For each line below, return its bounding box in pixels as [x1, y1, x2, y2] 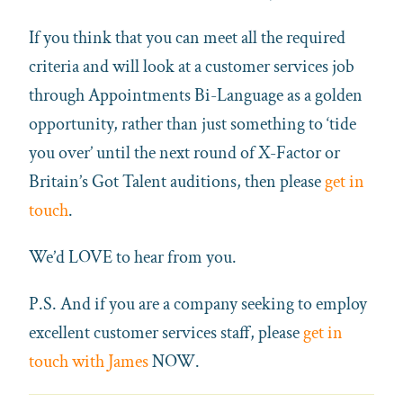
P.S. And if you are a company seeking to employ [29, 291, 367, 316]
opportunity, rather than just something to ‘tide [29, 112, 356, 136]
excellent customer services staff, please [29, 320, 303, 345]
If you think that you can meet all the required [29, 25, 345, 49]
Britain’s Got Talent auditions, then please [29, 169, 325, 193]
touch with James [29, 349, 148, 373]
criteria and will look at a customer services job [29, 54, 354, 78]
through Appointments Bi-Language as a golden [29, 83, 363, 107]
